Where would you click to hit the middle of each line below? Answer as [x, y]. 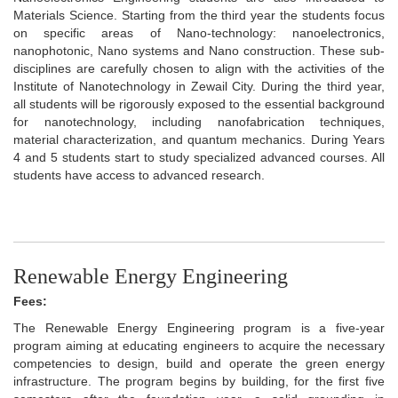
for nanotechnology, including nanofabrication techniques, [199, 121]
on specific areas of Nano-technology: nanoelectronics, [199, 32]
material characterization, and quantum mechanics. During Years [199, 139]
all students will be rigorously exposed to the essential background [199, 103]
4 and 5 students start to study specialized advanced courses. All [199, 157]
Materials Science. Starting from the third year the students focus [199, 15]
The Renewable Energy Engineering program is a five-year [199, 327]
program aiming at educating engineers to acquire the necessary [199, 345]
